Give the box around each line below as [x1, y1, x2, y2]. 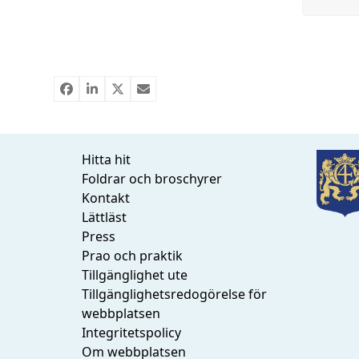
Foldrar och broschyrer [82, 169, 223, 188]
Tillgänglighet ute [82, 265, 188, 284]
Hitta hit [82, 150, 131, 168]
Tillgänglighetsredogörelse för [82, 284, 268, 303]
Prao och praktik [82, 246, 184, 264]
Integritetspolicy [82, 323, 182, 341]
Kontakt [82, 188, 131, 207]
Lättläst [82, 208, 127, 226]
